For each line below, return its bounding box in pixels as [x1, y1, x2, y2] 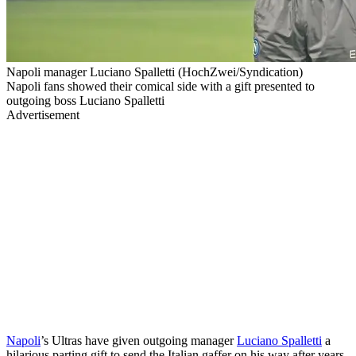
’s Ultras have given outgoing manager [41, 333, 237, 347]
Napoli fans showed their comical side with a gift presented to [6, 79, 315, 93]
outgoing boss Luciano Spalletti [6, 93, 164, 107]
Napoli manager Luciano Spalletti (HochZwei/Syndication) [6, 64, 303, 79]
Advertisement [6, 107, 79, 122]
